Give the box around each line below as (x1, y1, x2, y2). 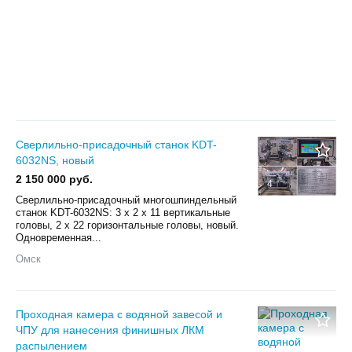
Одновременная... (16, 231, 101, 244)
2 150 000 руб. (16, 172, 93, 185)
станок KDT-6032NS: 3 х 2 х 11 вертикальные (16, 206, 230, 218)
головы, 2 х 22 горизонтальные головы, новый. (16, 218, 239, 231)
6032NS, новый (16, 153, 94, 167)
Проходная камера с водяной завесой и (16, 307, 222, 321)
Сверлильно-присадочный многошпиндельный (16, 193, 236, 206)
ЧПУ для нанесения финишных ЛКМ (16, 323, 204, 336)
